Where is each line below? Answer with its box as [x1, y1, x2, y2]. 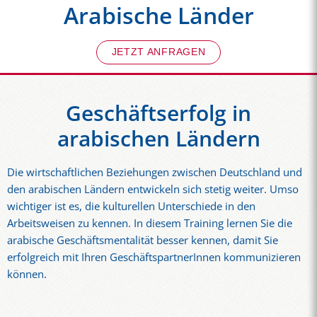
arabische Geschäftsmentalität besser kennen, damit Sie [7, 232, 278, 248]
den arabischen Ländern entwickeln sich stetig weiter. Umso [7, 181, 299, 197]
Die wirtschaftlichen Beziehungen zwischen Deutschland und [7, 164, 302, 180]
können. [7, 266, 50, 282]
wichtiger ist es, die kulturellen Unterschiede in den [7, 198, 255, 214]
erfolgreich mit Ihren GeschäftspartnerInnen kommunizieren [7, 249, 301, 265]
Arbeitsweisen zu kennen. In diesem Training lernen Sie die [7, 215, 292, 231]
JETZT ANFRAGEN [111, 46, 206, 58]
